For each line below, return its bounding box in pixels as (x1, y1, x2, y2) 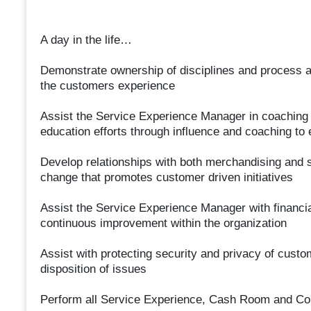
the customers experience (40, 79, 175, 93)
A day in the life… (40, 33, 132, 47)
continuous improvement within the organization (40, 217, 287, 230)
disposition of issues (40, 262, 146, 276)
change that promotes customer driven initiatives (40, 171, 293, 185)
